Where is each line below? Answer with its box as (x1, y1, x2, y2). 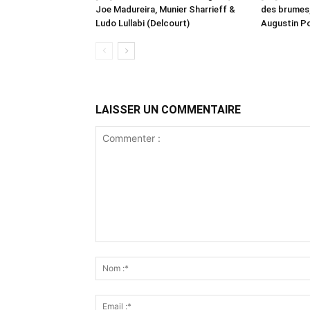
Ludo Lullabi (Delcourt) (95, 17, 190, 28)
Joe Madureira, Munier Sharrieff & (95, 3, 235, 15)
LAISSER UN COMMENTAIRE (95, 102, 241, 116)
